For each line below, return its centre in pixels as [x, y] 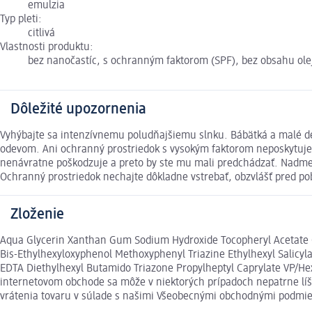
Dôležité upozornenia [78, 110]
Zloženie [37, 215]
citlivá [41, 34]
